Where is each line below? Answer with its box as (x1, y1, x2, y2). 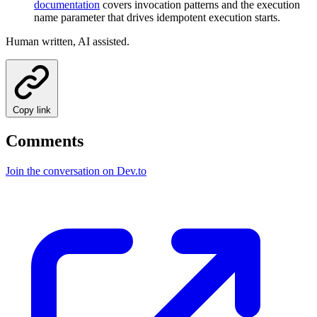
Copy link (13, 104, 51, 115)
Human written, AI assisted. (6, 35, 129, 47)
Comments (6, 131, 83, 150)
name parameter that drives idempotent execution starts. (34, 11, 280, 23)
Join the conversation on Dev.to (6, 164, 146, 177)
